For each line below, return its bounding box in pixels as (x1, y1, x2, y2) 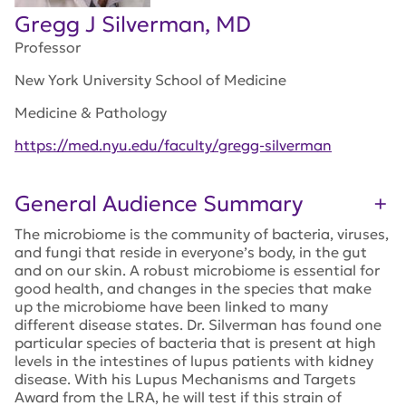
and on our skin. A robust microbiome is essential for (14, 261, 380, 279)
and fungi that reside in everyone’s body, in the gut (14, 243, 367, 261)
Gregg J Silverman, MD (14, 11, 251, 38)
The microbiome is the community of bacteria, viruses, (14, 225, 389, 243)
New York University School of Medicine (14, 71, 286, 89)
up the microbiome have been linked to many (14, 297, 328, 315)
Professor (14, 38, 81, 56)
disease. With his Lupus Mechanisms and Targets (14, 370, 356, 388)
